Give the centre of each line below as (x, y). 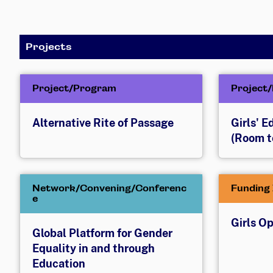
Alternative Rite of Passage (103, 122)
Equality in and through (94, 248)
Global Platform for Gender (102, 233)
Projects (49, 46)
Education (59, 263)
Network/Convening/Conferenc (109, 188)
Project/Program (76, 88)
